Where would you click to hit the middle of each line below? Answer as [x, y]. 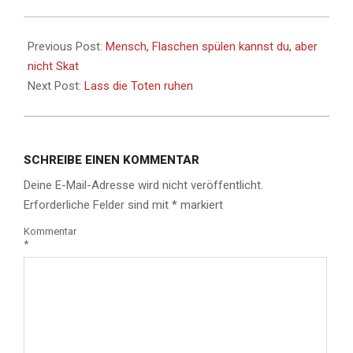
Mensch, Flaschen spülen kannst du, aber [212, 46]
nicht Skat [53, 66]
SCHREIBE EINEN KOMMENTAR [111, 160]
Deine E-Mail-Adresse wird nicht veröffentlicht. [143, 185]
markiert [200, 204]
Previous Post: [67, 46]
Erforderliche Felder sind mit [98, 204]
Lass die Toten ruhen [139, 85]
